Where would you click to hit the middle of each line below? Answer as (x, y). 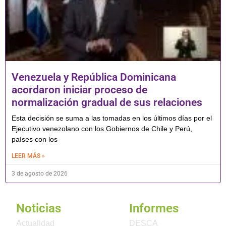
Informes (154, 208)
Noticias (39, 208)
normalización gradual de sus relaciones (107, 102)
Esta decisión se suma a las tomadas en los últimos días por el (112, 118)
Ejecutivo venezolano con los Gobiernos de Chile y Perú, (102, 128)
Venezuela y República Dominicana (94, 77)
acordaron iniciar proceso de (79, 90)
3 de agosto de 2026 (40, 173)
